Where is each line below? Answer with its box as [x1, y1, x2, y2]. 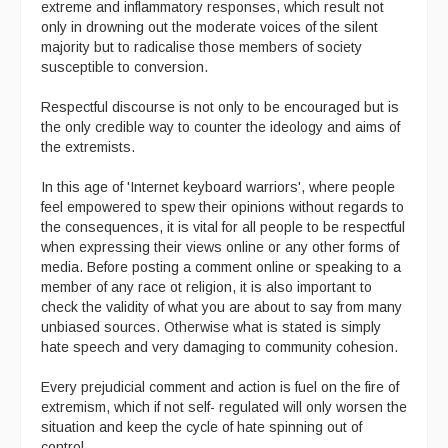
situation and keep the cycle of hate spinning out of [41, 418, 362, 435]
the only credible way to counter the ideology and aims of [41, 118, 400, 135]
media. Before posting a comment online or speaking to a [41, 258, 401, 275]
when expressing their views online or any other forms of [41, 238, 399, 255]
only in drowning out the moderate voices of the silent [41, 18, 378, 35]
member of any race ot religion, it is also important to [41, 278, 372, 295]
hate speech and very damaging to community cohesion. [41, 338, 398, 355]
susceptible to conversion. [41, 58, 208, 75]
